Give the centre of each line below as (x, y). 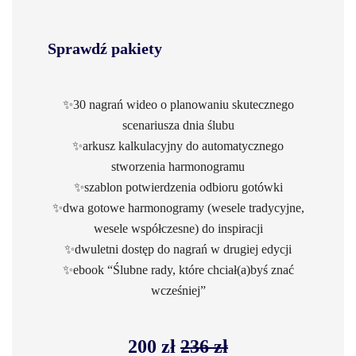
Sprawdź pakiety (105, 48)
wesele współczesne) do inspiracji (178, 228)
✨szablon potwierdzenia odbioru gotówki (178, 187)
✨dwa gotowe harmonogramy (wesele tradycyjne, (178, 208)
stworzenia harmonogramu (178, 166)
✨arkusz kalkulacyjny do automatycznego (178, 146)
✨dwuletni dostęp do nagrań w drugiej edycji (178, 249)
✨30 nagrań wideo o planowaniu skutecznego (178, 104)
